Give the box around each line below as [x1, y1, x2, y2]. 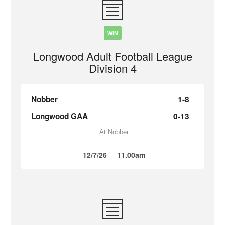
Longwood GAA [31, 110, 88, 122]
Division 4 [88, 60, 137, 76]
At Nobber [99, 128, 129, 136]
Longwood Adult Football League [33, 48, 192, 64]
